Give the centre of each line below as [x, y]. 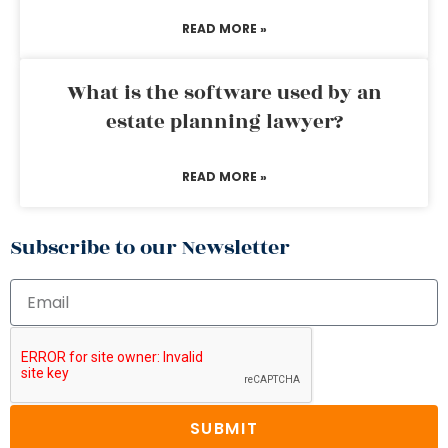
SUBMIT [224, 428]
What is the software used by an [224, 93]
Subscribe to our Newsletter [150, 247]
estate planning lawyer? [224, 122]
